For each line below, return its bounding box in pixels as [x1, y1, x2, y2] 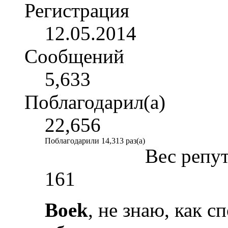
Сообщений [24, 45, 124, 68]
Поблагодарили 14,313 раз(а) [45, 136, 145, 146]
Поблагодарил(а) [24, 91, 165, 113]
